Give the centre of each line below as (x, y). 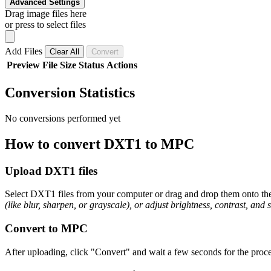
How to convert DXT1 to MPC (100, 144)
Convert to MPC (46, 228)
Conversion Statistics (70, 92)
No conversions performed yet (63, 118)
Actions (122, 65)
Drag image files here (46, 13)
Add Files (25, 51)
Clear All (64, 51)
